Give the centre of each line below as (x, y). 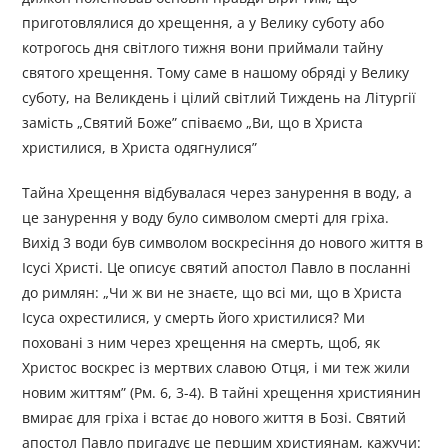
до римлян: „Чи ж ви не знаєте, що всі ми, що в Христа (212, 293)
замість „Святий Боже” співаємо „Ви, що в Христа (193, 123)
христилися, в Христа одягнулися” (140, 148)
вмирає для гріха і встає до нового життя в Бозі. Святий (214, 418)
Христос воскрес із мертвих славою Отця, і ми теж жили (216, 368)
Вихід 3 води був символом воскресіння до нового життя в (223, 243)
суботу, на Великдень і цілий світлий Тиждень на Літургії (219, 98)
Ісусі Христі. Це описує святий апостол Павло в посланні (217, 268)
